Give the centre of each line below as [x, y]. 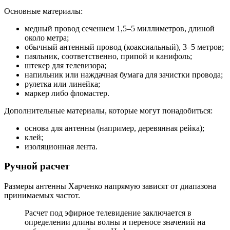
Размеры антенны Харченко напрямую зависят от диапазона [110, 186]
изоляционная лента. [61, 146]
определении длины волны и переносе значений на [115, 222]
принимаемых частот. [42, 196]
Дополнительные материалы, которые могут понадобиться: [108, 110]
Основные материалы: [43, 11]
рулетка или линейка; [62, 84]
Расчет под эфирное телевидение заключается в [108, 213]
